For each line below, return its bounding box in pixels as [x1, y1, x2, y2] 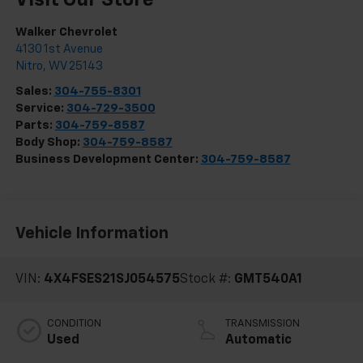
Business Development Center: [15, 153, 201, 166]
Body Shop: [15, 136, 83, 149]
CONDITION [46, 318, 101, 330]
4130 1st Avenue [15, 43, 103, 56]
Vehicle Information [15, 224, 169, 241]
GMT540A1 [233, 273, 302, 286]
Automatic [225, 334, 292, 348]
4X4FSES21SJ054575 [43, 273, 180, 286]
